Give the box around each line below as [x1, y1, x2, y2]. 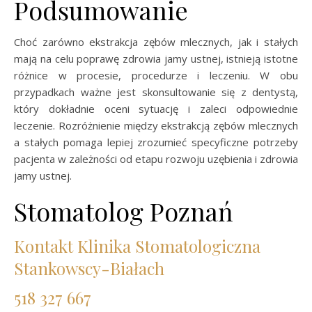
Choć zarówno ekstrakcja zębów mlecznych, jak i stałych [14, 34, 298, 49]
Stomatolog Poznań [14, 194, 233, 228]
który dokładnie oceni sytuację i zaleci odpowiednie [14, 101, 298, 116]
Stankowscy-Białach [14, 256, 164, 279]
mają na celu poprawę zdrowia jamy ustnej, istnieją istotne [14, 51, 298, 65]
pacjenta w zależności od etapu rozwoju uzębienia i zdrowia [14, 151, 298, 166]
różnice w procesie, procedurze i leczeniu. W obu [14, 68, 298, 82]
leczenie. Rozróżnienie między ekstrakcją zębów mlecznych [14, 118, 298, 132]
